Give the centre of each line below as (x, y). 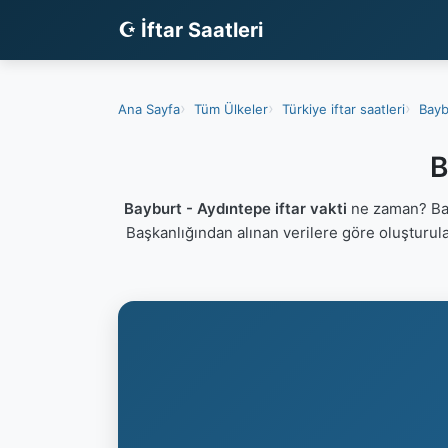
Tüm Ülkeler (231, 108)
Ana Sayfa (149, 108)
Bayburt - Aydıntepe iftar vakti (235, 208)
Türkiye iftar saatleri (343, 108)
